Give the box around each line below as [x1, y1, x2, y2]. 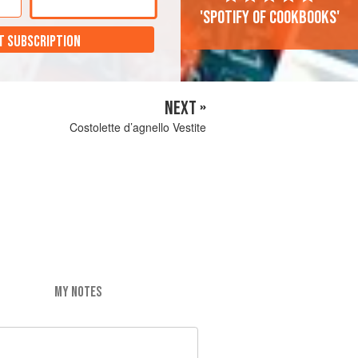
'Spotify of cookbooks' [199, 6, 340, 30]
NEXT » [165, 97, 206, 121]
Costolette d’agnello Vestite [70, 119, 206, 136]
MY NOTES [54, 283, 101, 300]
